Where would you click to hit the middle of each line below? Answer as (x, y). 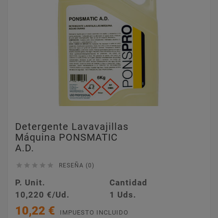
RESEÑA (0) (77, 165)
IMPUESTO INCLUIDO (94, 213)
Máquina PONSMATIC (66, 137)
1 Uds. (123, 195)
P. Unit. (30, 182)
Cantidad (128, 182)
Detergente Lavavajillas (72, 127)
